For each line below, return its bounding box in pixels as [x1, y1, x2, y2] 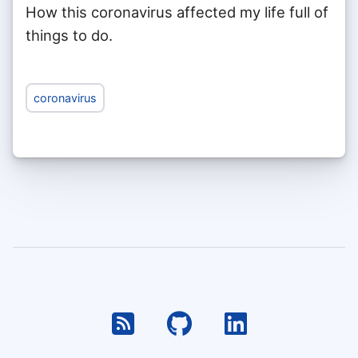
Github [190, 307, 273, 339]
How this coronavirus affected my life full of [26, 3, 328, 22]
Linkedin [245, 307, 348, 339]
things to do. [26, 26, 113, 45]
